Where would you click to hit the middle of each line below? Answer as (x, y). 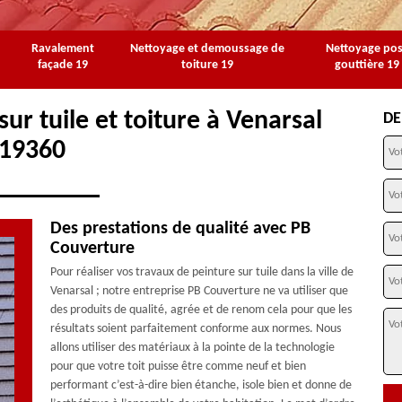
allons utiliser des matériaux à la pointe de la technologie (192, 348)
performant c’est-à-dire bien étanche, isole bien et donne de (201, 385)
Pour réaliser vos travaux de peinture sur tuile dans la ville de (201, 272)
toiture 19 (207, 65)
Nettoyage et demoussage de (207, 49)
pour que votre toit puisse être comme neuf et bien (178, 367)
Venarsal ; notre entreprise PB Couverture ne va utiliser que (199, 291)
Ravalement (63, 49)
